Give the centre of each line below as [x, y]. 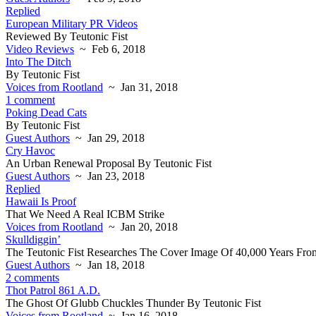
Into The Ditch [38, 62]
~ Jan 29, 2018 [107, 138]
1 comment [30, 100]
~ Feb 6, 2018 [110, 49]
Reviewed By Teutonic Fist [67, 36]
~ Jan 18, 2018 [107, 265]
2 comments [32, 278]
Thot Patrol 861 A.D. [53, 290]
